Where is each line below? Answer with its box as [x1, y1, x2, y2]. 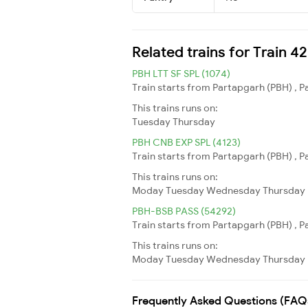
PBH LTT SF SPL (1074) [132, 67, 230, 80]
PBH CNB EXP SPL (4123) [132, 135, 241, 148]
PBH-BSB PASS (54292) [132, 204, 236, 217]
